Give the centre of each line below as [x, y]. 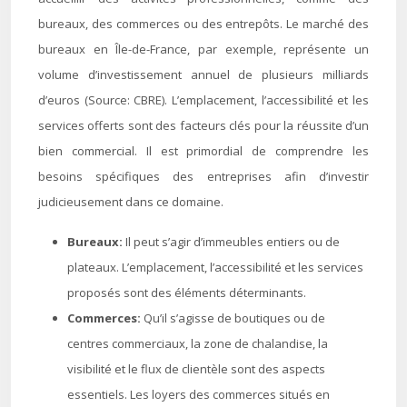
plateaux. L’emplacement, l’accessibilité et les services [215, 267]
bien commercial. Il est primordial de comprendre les [203, 151]
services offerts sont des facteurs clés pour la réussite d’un [203, 125]
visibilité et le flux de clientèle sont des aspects [196, 369]
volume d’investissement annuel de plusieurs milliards [203, 74]
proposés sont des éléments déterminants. [187, 293]
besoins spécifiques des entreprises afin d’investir [203, 176]
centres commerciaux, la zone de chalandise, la [198, 343]
